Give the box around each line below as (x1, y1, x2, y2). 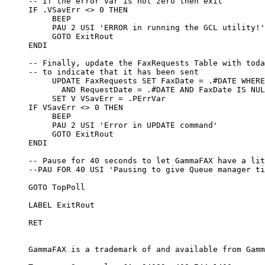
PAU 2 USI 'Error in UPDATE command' (5, 121, 218, 130)
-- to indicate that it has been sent (5, 67, 199, 76)
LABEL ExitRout (5, 201, 95, 209)
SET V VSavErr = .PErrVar (5, 94, 166, 103)
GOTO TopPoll (5, 183, 85, 192)
